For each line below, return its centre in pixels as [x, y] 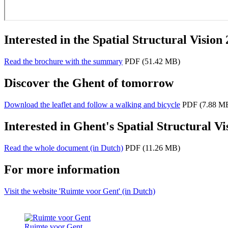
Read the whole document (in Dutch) [64, 148]
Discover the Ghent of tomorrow [89, 83]
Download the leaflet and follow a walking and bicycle [92, 104]
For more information [62, 169]
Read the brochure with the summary [63, 62]
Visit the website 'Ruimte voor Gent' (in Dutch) [80, 191]
